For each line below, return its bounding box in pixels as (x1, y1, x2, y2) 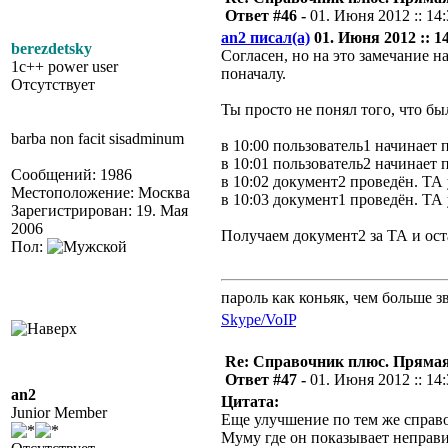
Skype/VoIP (221, 311, 296, 328)
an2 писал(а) (221, 29, 310, 46)
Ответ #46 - (225, 7, 310, 24)
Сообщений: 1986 (11, 166, 132, 183)
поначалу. (221, 65, 286, 82)
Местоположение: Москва (11, 184, 190, 201)
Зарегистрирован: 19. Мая (11, 202, 188, 219)
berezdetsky (11, 40, 92, 57)
